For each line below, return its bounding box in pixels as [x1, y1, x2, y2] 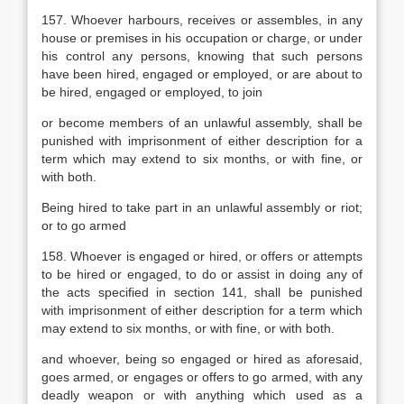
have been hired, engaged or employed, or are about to [41, 67, 363, 81]
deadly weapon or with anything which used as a [41, 388, 363, 402]
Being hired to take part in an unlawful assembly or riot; [41, 200, 363, 215]
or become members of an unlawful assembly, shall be [41, 115, 363, 130]
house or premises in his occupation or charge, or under [41, 31, 363, 45]
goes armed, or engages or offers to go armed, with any [41, 370, 363, 384]
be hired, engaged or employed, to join [41, 85, 262, 99]
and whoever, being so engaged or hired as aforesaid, [41, 352, 363, 366]
